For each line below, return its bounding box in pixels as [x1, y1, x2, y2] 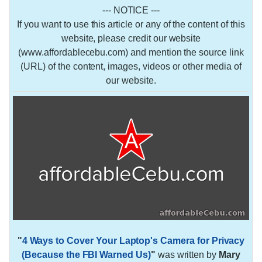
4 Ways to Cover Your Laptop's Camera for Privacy [22, 235, 245, 246]
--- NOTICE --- [102, 5, 160, 15]
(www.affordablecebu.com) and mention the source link [18, 47, 244, 57]
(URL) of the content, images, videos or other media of [20, 61, 242, 71]
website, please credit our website [61, 33, 201, 43]
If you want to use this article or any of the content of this [17, 19, 245, 29]
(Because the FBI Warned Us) [22, 249, 151, 260]
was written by [155, 249, 219, 260]
